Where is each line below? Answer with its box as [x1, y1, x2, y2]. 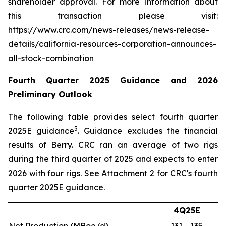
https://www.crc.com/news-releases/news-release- [8, 25, 209, 35]
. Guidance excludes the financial [78, 126, 218, 136]
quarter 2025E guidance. [8, 182, 105, 192]
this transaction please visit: [8, 11, 218, 21]
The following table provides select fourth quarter [8, 111, 218, 122]
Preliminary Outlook [8, 89, 92, 99]
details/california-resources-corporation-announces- [8, 39, 216, 49]
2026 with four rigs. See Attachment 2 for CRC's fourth [8, 168, 218, 178]
